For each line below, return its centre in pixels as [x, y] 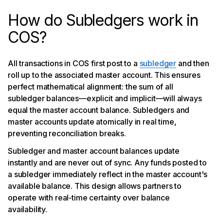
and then [193, 64]
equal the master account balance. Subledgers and [99, 110]
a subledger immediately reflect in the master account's [108, 174]
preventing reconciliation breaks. [67, 134]
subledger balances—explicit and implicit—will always [105, 99]
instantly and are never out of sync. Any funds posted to [108, 163]
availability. [27, 209]
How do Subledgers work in [103, 20]
